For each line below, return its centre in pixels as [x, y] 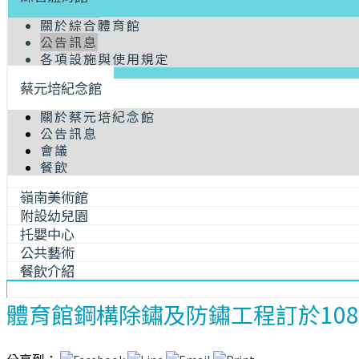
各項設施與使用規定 [105, 58]
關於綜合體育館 [91, 25]
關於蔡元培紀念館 [98, 117]
